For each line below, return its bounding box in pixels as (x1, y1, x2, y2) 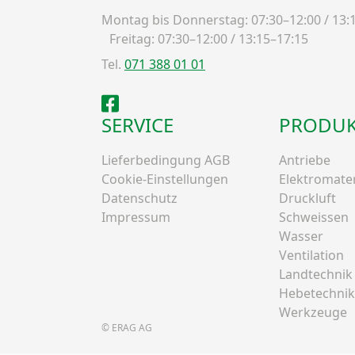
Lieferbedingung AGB (101, 151, 230, 169)
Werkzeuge (279, 303, 347, 321)
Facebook (101, 92, 158, 110)
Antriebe (279, 151, 330, 169)
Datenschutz (101, 189, 177, 207)
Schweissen (279, 208, 349, 226)
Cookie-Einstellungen (101, 170, 228, 188)
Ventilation (279, 246, 344, 264)
